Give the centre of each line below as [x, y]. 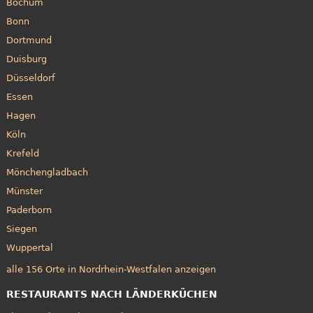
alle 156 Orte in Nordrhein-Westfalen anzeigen [111, 269]
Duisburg [26, 59]
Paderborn [29, 210]
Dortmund [29, 41]
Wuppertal [29, 248]
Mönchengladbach [47, 173]
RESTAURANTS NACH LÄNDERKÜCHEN [111, 294]
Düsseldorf [30, 78]
